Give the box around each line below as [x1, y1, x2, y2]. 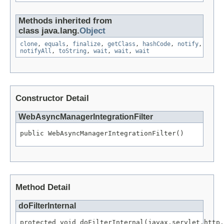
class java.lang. [18, 26, 79, 36]
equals [44, 40, 65, 48]
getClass [107, 40, 135, 48]
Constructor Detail [15, 93, 89, 103]
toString [58, 47, 86, 55]
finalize [72, 40, 100, 48]
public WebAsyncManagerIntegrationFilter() [20, 129, 184, 137]
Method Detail [15, 182, 70, 192]
